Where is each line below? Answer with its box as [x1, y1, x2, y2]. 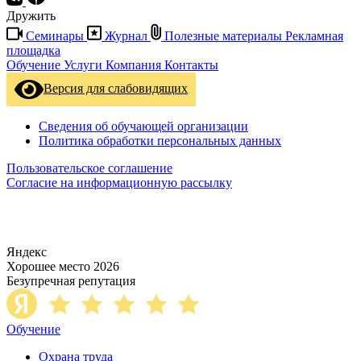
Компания [106, 58, 164, 73]
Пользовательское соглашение [6, 161, 172, 176]
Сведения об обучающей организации [39, 119, 248, 134]
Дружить [6, 9, 56, 23]
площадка [6, 44, 60, 58]
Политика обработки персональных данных [39, 134, 281, 148]
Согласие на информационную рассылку [6, 176, 232, 190]
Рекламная [285, 29, 343, 44]
